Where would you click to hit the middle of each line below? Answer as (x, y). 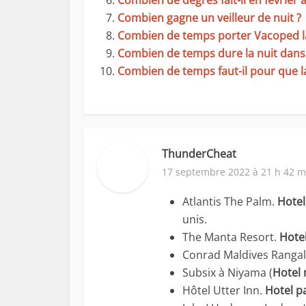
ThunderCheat (199, 154)
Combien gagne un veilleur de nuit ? (209, 18)
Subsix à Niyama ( (227, 273)
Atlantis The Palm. (230, 201)
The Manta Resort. (231, 237)
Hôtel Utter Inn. (224, 290)
